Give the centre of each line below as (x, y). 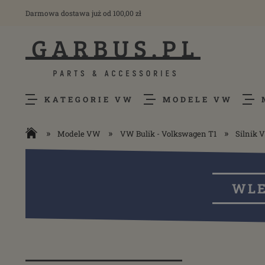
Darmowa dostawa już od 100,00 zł (83, 13)
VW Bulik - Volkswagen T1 (168, 134)
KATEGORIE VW (89, 99)
